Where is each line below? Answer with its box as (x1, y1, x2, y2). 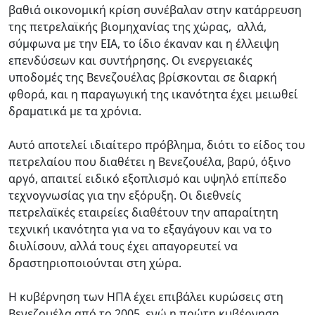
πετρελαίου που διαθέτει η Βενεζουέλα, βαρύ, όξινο (8, 153, 291, 169)
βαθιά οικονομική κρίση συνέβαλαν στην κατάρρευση (8, 1, 302, 18)
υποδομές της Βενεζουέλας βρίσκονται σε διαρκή (8, 69, 277, 85)
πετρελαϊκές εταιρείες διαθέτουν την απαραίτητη (8, 204, 278, 220)
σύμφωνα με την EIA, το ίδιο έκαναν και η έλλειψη (8, 35, 279, 51)
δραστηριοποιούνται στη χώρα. (8, 255, 181, 271)
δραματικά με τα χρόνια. (8, 103, 141, 119)
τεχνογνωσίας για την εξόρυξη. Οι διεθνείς (8, 187, 241, 203)
